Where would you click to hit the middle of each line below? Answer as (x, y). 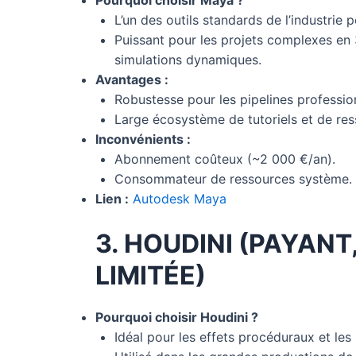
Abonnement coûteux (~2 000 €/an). (225, 159)
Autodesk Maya (180, 198)
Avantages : (132, 79)
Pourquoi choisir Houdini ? (177, 317)
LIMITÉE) (151, 275)
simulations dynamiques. (188, 59)
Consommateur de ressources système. (233, 178)
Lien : (112, 198)
